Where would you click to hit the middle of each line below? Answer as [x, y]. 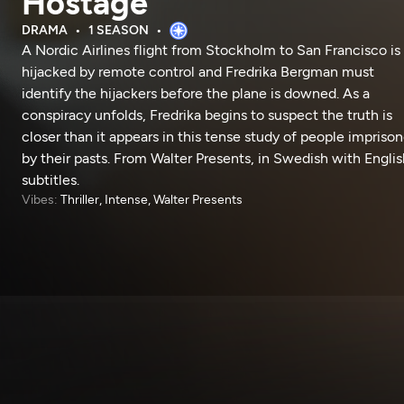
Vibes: [40, 200]
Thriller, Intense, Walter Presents [151, 200]
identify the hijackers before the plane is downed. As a [196, 93]
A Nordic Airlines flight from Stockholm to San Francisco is [211, 50]
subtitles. [50, 180]
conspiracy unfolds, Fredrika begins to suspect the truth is [207, 115]
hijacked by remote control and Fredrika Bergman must [198, 72]
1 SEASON [119, 30]
